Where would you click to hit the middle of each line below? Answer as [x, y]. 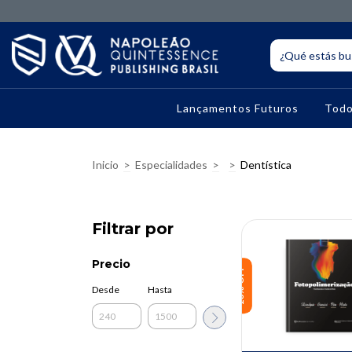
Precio [111, 264]
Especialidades [171, 165]
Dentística [266, 165]
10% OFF [240, 286]
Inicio [105, 165]
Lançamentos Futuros [237, 108]
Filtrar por [133, 229]
